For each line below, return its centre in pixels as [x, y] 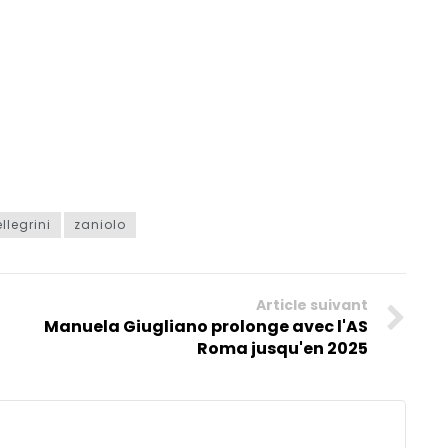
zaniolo [100, 225]
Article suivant [311, 305]
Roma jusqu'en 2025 [282, 349]
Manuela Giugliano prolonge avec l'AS [205, 327]
